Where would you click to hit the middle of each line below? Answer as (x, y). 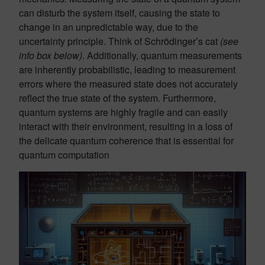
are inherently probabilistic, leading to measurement (127, 70)
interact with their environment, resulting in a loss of (126, 126)
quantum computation (64, 155)
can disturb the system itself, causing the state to (119, 13)
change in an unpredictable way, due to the (109, 27)
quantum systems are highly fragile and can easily (123, 112)
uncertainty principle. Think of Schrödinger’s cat (119, 41)
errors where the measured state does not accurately (128, 84)
